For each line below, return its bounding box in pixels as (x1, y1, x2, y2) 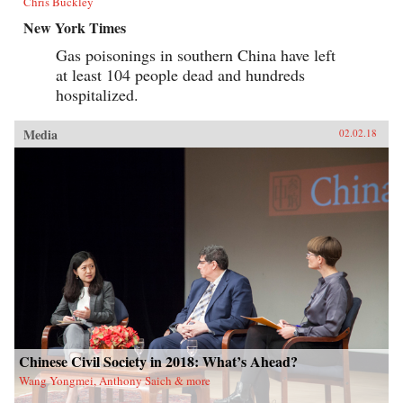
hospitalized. (56, 84, 139, 106)
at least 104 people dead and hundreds (56, 64, 305, 86)
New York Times (23, 17, 126, 39)
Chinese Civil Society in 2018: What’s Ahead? (19, 351, 298, 372)
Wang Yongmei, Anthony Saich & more (19, 372, 210, 390)
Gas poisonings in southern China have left (56, 44, 336, 67)
